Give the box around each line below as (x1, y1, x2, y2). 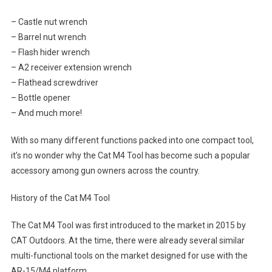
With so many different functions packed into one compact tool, (10, 135, 254, 145)
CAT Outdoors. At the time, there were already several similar (10, 235, 245, 245)
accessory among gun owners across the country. (10, 165, 200, 175)
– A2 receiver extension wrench (10, 62, 132, 72)
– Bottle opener (10, 92, 70, 103)
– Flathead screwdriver (10, 77, 98, 87)
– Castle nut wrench (10, 16, 87, 27)
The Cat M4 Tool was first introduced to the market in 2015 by (10, 220, 246, 230)
